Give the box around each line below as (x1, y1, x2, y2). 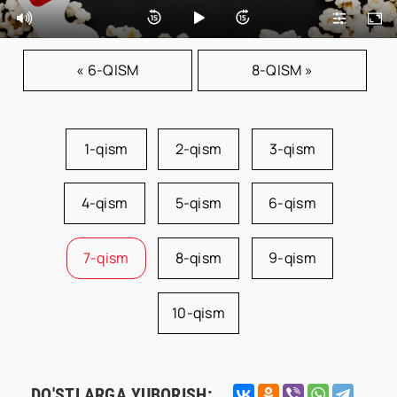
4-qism (81, 193, 128, 213)
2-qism (175, 139, 222, 159)
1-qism (83, 139, 128, 159)
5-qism (175, 193, 222, 213)
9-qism (269, 248, 316, 268)
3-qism (269, 139, 316, 159)
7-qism (82, 248, 129, 268)
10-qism (172, 303, 225, 323)
